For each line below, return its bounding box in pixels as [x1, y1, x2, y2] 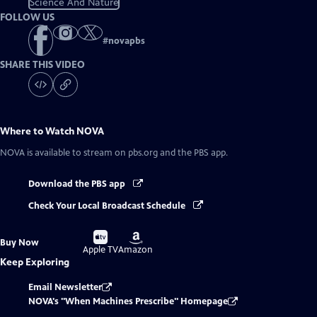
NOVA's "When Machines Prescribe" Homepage [28, 295, 228, 307]
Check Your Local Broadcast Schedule [28, 200, 188, 212]
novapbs [108, 35, 145, 47]
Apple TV [83, 243, 119, 255]
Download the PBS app [28, 178, 127, 190]
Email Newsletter [28, 281, 102, 293]
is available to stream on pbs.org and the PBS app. [25, 147, 228, 159]
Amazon [118, 243, 154, 255]
